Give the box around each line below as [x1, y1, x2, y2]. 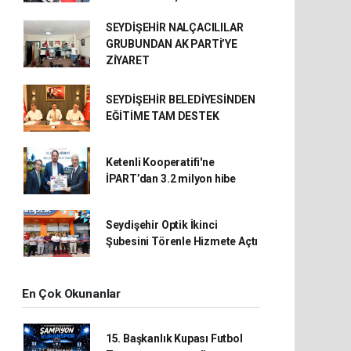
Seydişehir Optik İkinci [105, 218, 218, 231]
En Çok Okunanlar [22, 286, 121, 301]
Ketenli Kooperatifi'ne [105, 155, 215, 168]
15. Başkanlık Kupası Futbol [105, 331, 243, 345]
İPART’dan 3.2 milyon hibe [105, 172, 237, 185]
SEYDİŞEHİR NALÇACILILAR [105, 20, 244, 34]
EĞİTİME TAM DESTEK [105, 109, 219, 122]
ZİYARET [105, 53, 150, 67]
